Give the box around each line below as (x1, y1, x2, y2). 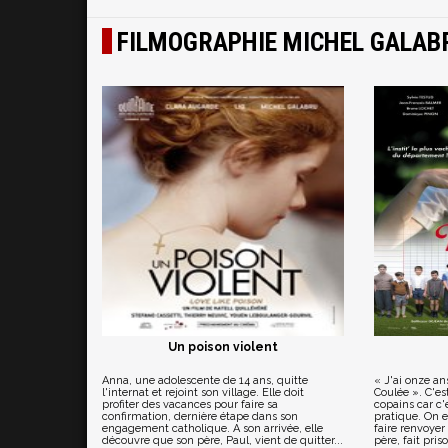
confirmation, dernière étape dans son (102, 410, 298, 423)
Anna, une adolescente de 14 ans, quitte (102, 374, 308, 387)
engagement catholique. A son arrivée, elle (102, 422, 323, 435)
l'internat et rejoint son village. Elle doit (102, 386, 304, 399)
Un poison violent (167, 340, 278, 354)
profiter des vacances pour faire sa (102, 398, 278, 411)
